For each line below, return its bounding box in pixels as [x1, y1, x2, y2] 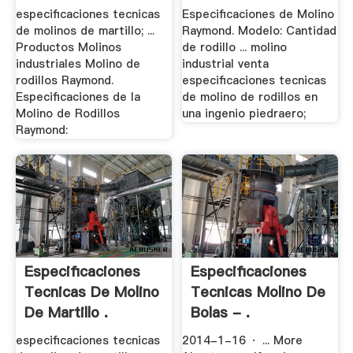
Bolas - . [191, 303, 251, 323]
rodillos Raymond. [15, 72, 113, 89]
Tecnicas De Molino [24, 282, 159, 303]
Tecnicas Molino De [191, 282, 326, 303]
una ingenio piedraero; [182, 106, 307, 122]
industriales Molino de [15, 56, 140, 72]
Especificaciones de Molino [182, 6, 335, 23]
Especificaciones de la [15, 89, 140, 106]
